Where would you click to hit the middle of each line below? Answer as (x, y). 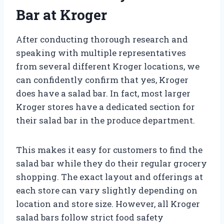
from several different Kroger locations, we (108, 66)
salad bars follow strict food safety (90, 217)
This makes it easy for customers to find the (109, 149)
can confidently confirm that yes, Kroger (102, 79)
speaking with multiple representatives (101, 52)
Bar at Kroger (61, 14)
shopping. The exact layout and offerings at (109, 176)
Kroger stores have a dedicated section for (105, 106)
